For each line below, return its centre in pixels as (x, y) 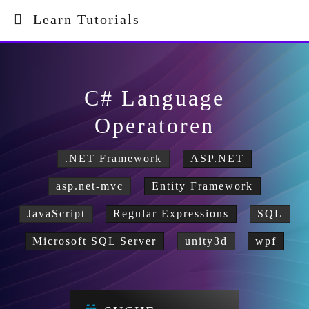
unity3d (206, 241)
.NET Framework (114, 158)
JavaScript (56, 213)
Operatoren (154, 126)
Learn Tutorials (82, 19)
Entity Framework (202, 186)
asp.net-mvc (90, 186)
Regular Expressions (171, 213)
